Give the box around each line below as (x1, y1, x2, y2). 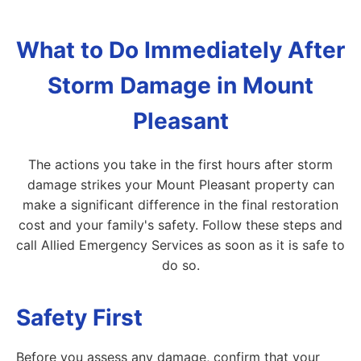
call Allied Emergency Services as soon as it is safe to (16, 237, 345, 253)
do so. (161, 257, 200, 273)
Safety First (16, 304, 143, 331)
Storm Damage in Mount (48, 72, 313, 99)
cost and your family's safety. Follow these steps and (19, 217, 342, 233)
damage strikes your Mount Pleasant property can (27, 176, 334, 193)
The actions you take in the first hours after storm (28, 156, 333, 172)
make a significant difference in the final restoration (23, 197, 338, 213)
